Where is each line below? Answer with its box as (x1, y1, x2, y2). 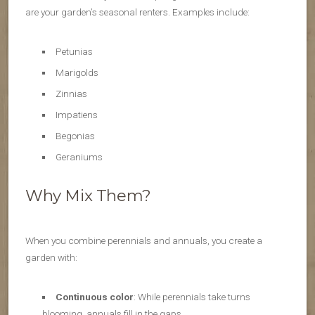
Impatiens (55, 109, 98, 121)
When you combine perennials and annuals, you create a (25, 235, 262, 247)
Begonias (55, 130, 95, 142)
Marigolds (55, 67, 98, 79)
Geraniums (55, 151, 103, 163)
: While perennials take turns (133, 291, 250, 303)
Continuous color (55, 291, 134, 303)
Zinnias (55, 88, 87, 100)
